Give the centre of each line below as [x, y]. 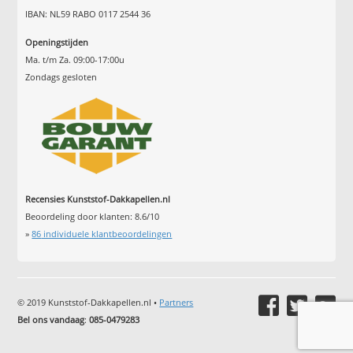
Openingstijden [57, 42]
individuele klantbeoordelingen [107, 234]
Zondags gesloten [61, 76]
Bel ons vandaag [51, 319]
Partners [176, 302]
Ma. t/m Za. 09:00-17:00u [75, 59]
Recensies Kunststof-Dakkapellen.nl [98, 199]
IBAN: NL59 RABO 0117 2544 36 [88, 14]
